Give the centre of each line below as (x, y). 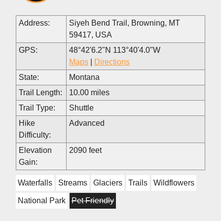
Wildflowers (174, 183)
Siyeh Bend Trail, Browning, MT (125, 23)
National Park (42, 200)
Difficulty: (35, 135)
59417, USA (91, 35)
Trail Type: (37, 108)
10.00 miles (89, 92)
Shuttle (81, 108)
